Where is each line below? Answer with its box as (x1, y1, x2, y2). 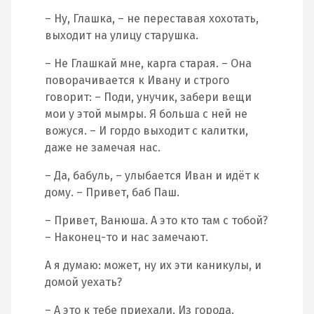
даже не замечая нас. (45, 141, 161, 154)
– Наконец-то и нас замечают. (45, 231, 208, 244)
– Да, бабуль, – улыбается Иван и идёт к (45, 169, 259, 182)
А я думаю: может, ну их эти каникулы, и (45, 259, 261, 272)
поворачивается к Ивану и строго (45, 74, 229, 87)
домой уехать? (45, 275, 122, 289)
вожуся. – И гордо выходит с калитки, (45, 124, 248, 137)
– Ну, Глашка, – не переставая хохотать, (45, 12, 259, 25)
